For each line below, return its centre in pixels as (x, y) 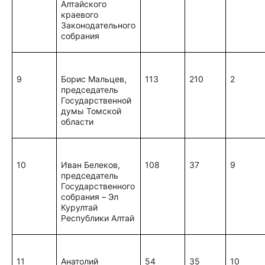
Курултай (80, 207)
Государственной (96, 100)
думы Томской (91, 111)
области (77, 122)
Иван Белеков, (91, 165)
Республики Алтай (98, 218)
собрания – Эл (90, 197)
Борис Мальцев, (94, 79)
